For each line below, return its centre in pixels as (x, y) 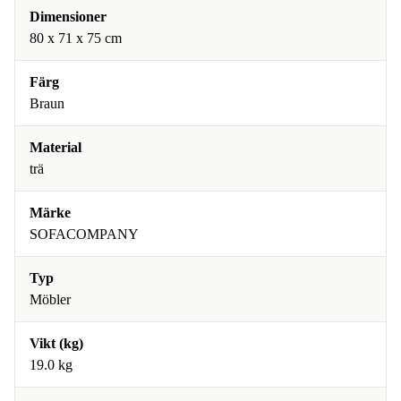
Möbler (50, 299)
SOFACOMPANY (84, 234)
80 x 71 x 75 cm (76, 38)
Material (55, 147)
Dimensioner (68, 17)
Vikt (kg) (56, 343)
